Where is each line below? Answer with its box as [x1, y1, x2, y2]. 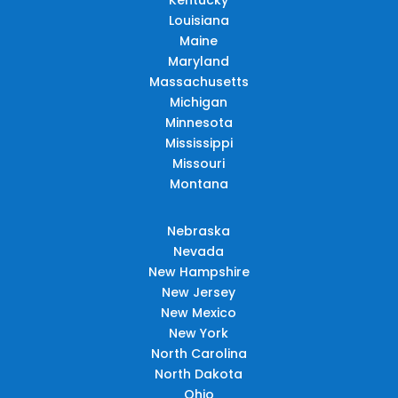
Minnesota [164, 113, 233, 131]
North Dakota [155, 364, 243, 383]
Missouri [172, 154, 226, 172]
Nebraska [167, 221, 231, 240]
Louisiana [168, 11, 229, 29]
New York [169, 323, 229, 342]
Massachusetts [148, 72, 249, 91]
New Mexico [161, 303, 237, 322]
